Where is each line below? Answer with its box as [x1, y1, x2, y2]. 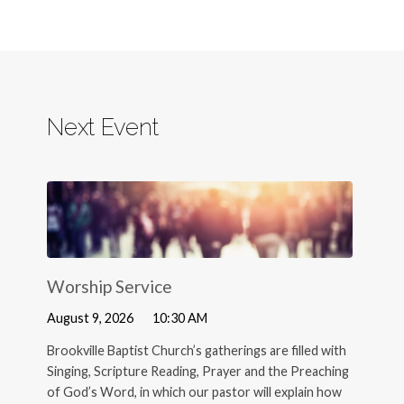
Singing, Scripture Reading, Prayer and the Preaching [47, 363, 350, 380]
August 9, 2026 [47, 310, 134, 326]
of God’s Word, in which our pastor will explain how [47, 384, 343, 400]
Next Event [47, 113, 160, 141]
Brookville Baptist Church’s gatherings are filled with [47, 343, 347, 359]
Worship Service [47, 276, 173, 298]
